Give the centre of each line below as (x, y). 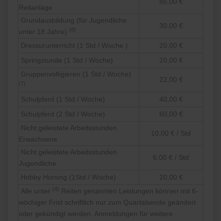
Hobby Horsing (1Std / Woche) (68, 177)
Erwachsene (38, 139)
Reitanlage (36, 8)
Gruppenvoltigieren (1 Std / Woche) (75, 74)
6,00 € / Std (171, 158)
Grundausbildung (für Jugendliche (73, 20)
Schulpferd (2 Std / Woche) (63, 114)
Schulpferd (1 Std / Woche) (63, 99)
